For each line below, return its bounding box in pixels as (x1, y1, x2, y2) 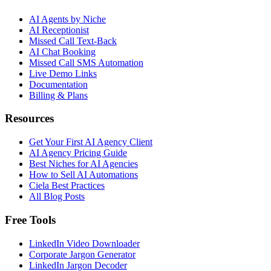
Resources (5, 112, 54, 125)
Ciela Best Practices (29, 180, 105, 191)
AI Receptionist (29, 24, 89, 35)
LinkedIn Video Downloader (29, 238, 140, 249)
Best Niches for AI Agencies (29, 158, 138, 169)
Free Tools (5, 213, 56, 226)
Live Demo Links (29, 68, 97, 79)
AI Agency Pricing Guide (29, 148, 127, 158)
